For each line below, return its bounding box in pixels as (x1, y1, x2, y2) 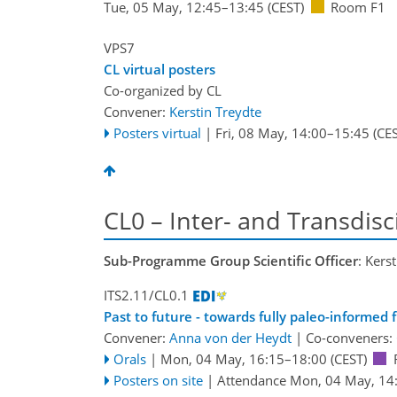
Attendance (216, 370, 290, 389)
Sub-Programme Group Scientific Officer (104, 251, 358, 269)
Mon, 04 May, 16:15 (160, 349, 284, 368)
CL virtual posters (104, 60, 215, 79)
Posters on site (113, 370, 203, 389)
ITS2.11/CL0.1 (104, 285, 189, 304)
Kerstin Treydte (169, 103, 261, 121)
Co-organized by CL (104, 82, 222, 100)
